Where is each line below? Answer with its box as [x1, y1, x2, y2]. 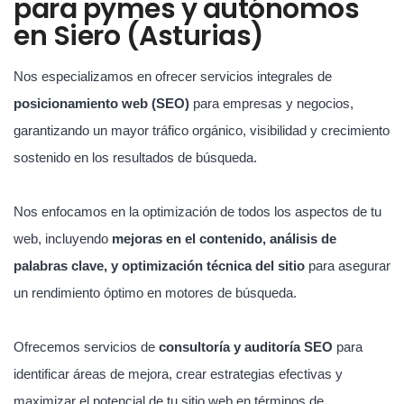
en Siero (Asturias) [14, 16, 264, 55]
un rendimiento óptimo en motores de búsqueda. [14, 284, 297, 300]
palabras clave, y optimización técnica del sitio [14, 257, 305, 273]
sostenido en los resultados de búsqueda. [14, 149, 257, 165]
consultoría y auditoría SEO [159, 338, 333, 354]
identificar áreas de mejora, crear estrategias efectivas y [14, 365, 343, 381]
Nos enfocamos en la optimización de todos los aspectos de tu [14, 203, 381, 219]
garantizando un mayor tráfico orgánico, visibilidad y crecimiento [14, 122, 390, 138]
